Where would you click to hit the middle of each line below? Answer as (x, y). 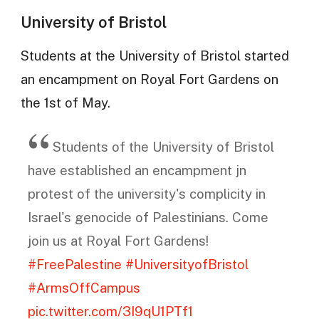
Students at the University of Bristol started (155, 56)
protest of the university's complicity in (146, 193)
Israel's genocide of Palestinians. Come (148, 217)
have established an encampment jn (137, 170)
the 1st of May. (65, 103)
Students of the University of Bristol (163, 146)
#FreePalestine (74, 264)
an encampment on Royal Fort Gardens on (149, 79)
